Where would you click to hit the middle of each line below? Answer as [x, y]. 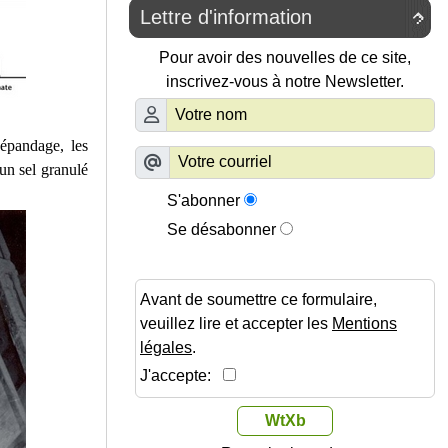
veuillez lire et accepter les [236, 323]
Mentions [364, 323]
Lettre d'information [226, 17]
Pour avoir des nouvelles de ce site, [285, 57]
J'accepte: [181, 375]
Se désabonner [221, 229]
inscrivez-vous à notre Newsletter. [285, 81]
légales [166, 347]
